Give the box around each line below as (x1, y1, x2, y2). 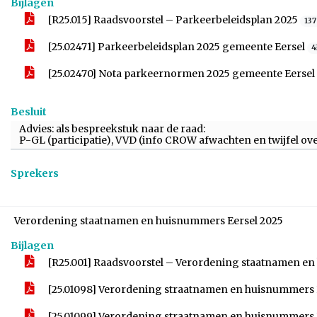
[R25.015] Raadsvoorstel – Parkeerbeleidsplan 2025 (46, 13, 300, 26)
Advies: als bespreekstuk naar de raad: (19, 122, 205, 135)
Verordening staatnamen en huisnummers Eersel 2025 (14, 214, 283, 227)
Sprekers (11, 167, 59, 180)
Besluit (11, 105, 47, 118)
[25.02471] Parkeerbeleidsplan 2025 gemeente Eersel (46, 40, 307, 53)
